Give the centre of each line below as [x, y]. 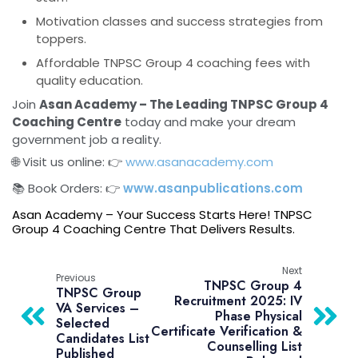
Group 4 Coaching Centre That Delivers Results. [153, 229]
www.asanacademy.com [199, 161]
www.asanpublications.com [213, 188]
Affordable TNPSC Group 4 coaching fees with [173, 62]
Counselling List [255, 346]
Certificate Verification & [227, 331]
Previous [76, 278]
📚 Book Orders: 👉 [66, 188]
